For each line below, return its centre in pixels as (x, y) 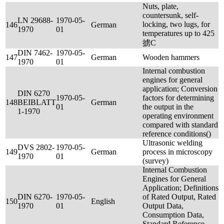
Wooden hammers (171, 57)
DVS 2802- (36, 147)
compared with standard (180, 125)
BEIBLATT (37, 102)
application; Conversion (180, 89)
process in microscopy (177, 152)
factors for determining (178, 98)
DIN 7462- (35, 53)
